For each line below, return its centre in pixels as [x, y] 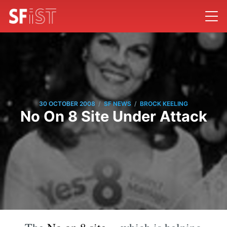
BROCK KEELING [164, 104]
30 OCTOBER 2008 [67, 104]
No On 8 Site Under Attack [113, 116]
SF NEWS [118, 104]
